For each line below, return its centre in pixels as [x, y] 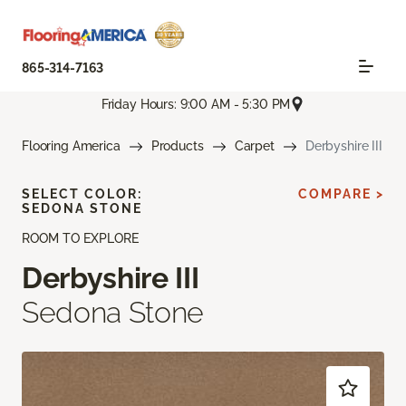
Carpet [254, 146]
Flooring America [71, 146]
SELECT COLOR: [82, 194]
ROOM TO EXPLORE [80, 239]
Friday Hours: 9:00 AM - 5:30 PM [196, 104]
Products [177, 146]
